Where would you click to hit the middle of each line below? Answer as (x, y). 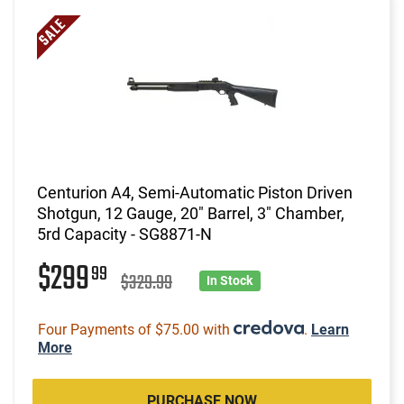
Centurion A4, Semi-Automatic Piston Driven (195, 192)
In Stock (230, 280)
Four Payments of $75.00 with (136, 329)
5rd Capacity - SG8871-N (124, 234)
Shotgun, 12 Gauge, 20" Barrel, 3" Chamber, (191, 213)
